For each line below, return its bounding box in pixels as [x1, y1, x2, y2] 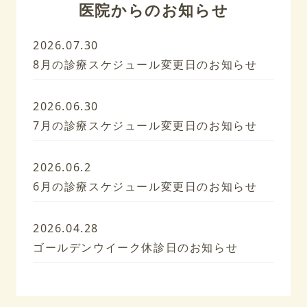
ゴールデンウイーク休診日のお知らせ [33, 240, 238, 256]
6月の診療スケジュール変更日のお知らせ [33, 179, 258, 195]
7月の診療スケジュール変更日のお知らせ [33, 118, 258, 134]
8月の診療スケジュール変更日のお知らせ [33, 57, 258, 73]
